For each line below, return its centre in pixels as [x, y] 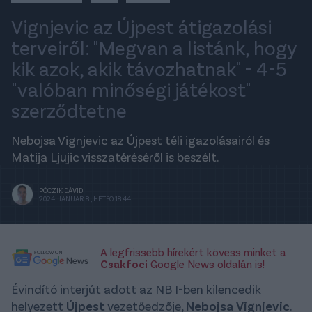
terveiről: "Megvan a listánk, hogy [154, 48]
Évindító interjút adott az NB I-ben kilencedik [136, 289]
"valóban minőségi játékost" [131, 89]
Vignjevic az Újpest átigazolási [141, 27]
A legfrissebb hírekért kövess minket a [193, 252]
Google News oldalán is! [206, 264]
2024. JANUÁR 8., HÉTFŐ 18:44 [85, 199]
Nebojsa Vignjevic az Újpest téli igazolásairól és [140, 140]
